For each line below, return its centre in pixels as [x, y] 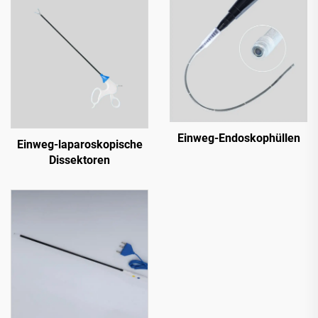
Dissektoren [79, 160]
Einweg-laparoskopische [79, 144]
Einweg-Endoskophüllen [238, 138]
